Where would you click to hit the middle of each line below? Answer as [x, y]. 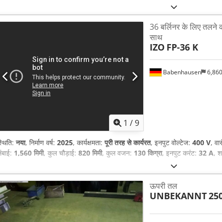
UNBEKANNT [178, 196]
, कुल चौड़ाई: [61, 153]
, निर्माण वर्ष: [41, 143]
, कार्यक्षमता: [89, 143]
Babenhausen [181, 72]
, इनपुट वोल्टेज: [171, 143]
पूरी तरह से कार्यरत [128, 143]
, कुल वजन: [118, 153]
